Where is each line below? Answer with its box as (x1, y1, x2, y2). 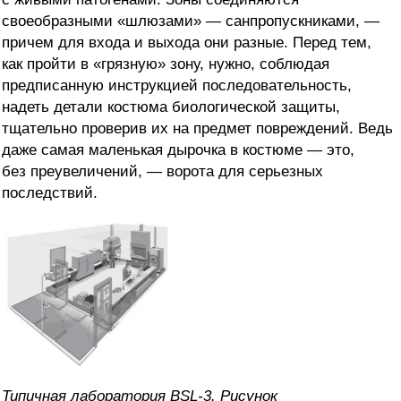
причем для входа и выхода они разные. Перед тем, (2, 34, 371, 52)
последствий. (2, 184, 98, 202)
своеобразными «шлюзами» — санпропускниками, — (2, 13, 380, 30)
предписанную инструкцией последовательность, (2, 77, 352, 95)
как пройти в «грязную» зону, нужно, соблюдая (2, 55, 329, 73)
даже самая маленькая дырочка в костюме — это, (2, 141, 354, 159)
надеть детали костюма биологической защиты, (2, 98, 340, 116)
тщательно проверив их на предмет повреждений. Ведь (2, 120, 393, 138)
